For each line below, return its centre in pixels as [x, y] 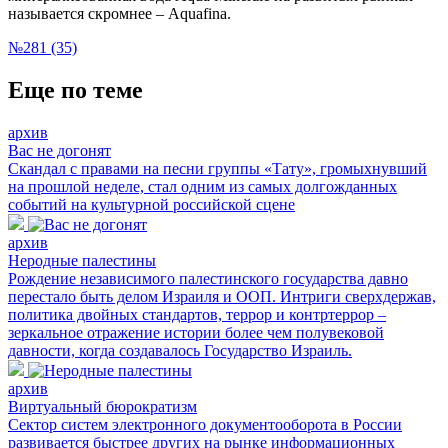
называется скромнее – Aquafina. [119, 13]
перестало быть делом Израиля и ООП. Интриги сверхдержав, [222, 296]
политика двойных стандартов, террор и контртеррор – [197, 314]
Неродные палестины [82, 260]
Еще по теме [75, 89]
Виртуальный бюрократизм [102, 406]
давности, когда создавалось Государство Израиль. [180, 350]
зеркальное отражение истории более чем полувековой [196, 332]
